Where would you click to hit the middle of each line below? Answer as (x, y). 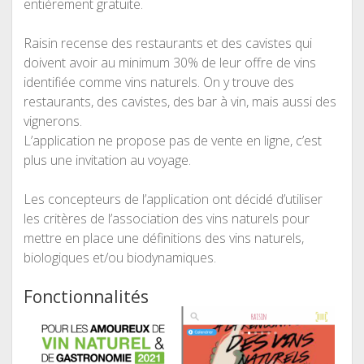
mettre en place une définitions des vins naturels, (163, 238)
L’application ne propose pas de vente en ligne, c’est (172, 140)
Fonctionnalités (86, 296)
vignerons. (52, 121)
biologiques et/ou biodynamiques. (119, 257)
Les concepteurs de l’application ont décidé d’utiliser (173, 199)
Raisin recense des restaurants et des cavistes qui (167, 43)
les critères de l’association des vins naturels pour (166, 218)
